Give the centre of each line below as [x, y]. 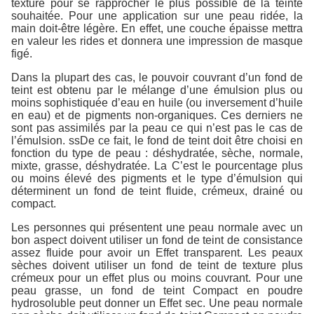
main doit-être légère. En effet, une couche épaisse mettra [157, 28]
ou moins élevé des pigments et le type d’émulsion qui [157, 178]
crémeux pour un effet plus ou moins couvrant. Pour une [157, 278]
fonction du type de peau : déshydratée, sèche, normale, [157, 153]
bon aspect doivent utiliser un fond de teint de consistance [157, 240]
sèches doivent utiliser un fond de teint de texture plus [157, 265]
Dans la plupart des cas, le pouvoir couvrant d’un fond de [157, 77]
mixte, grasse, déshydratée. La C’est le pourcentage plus [157, 165]
